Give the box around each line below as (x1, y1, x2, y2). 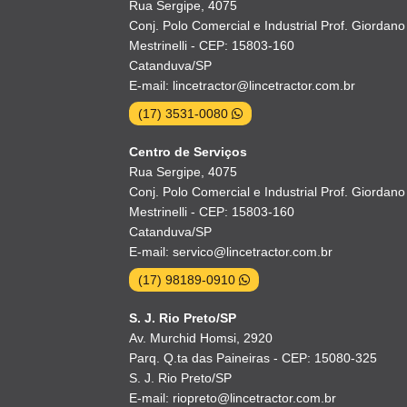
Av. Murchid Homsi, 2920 (129, 331, 273, 346)
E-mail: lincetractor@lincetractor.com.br (129, 78, 355, 94)
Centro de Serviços (129, 144, 247, 160)
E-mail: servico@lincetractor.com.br (129, 244, 333, 260)
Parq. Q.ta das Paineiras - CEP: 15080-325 (129, 351, 377, 366)
